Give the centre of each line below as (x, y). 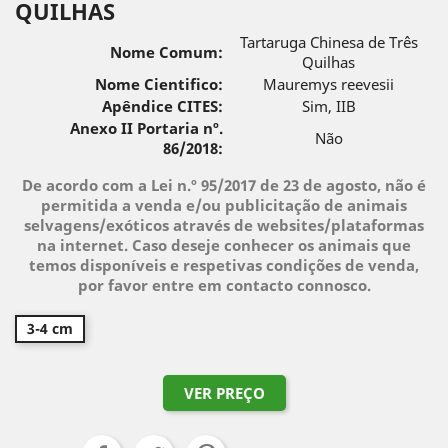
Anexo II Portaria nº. (146, 128)
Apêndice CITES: (162, 106)
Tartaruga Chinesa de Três (328, 42)
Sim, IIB (328, 106)
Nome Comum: (166, 52)
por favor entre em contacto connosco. (224, 285)
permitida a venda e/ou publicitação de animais (224, 205)
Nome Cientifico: (159, 84)
